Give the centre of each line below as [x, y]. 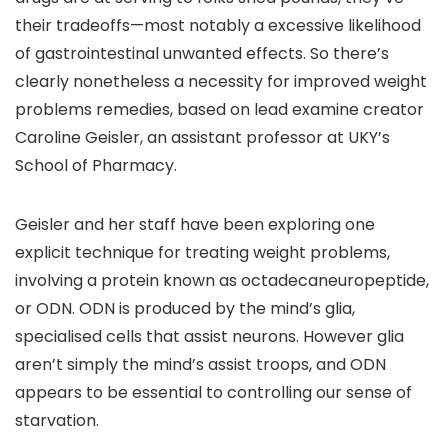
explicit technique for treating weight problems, [202, 252]
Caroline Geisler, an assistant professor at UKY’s [202, 137]
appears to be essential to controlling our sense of [213, 392]
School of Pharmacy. [96, 165]
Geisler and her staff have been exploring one [195, 224]
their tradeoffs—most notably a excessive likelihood [218, 25]
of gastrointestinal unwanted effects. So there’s [202, 53]
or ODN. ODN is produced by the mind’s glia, [185, 308]
